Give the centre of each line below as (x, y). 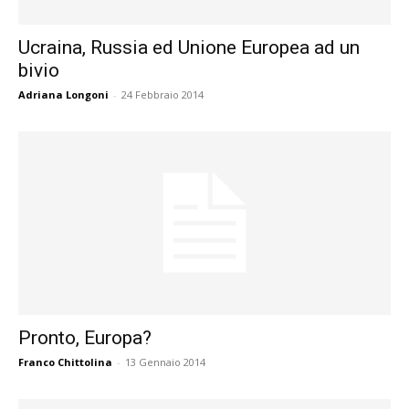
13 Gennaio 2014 (165, 362)
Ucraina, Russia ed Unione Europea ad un (189, 47)
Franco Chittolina (65, 362)
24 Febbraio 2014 (163, 94)
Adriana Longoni (63, 94)
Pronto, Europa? (85, 338)
